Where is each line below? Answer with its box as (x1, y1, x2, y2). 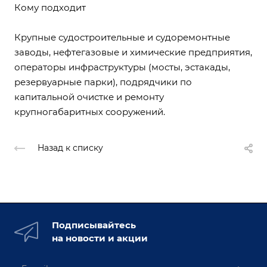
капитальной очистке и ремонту (14, 91, 164, 103)
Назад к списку (38, 142, 103, 154)
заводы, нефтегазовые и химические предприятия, (14, 46, 252, 58)
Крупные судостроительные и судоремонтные (14, 32, 230, 43)
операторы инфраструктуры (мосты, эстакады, (14, 61, 230, 73)
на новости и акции (52, 232, 148, 244)
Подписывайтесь (52, 219, 136, 231)
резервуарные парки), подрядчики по (14, 76, 192, 88)
